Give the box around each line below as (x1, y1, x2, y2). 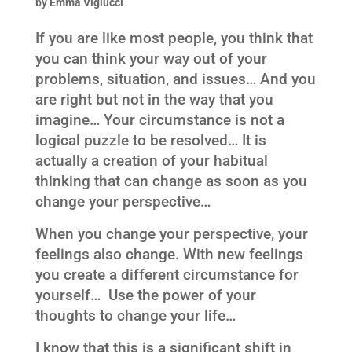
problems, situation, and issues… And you (35, 70, 316, 88)
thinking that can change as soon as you (35, 172, 307, 190)
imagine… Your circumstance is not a (35, 111, 284, 129)
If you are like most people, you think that (35, 29, 313, 47)
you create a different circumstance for (35, 266, 299, 284)
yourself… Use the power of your (35, 286, 256, 304)
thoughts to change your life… (35, 306, 236, 324)
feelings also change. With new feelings (35, 245, 303, 263)
